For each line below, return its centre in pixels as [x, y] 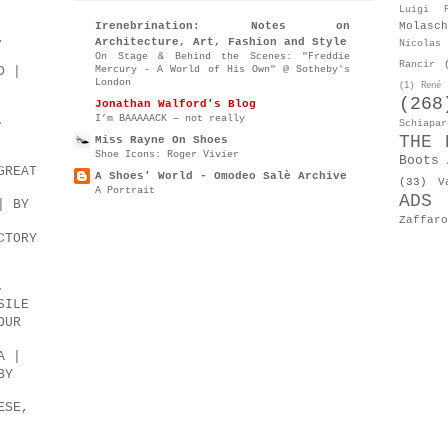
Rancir [417, 64]
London [113, 82]
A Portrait [125, 190]
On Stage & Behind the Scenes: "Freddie [222, 56]
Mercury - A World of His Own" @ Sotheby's [222, 69]
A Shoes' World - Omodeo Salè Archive [221, 176]
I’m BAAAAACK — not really [170, 118]
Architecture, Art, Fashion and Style [221, 42]
